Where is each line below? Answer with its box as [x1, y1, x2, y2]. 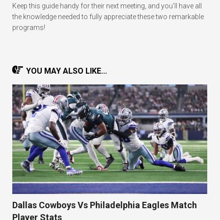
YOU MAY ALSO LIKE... [26, 66, 107, 76]
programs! [12, 24, 45, 32]
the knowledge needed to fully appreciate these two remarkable [12, 13, 204, 21]
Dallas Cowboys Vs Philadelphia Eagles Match [12, 200, 197, 211]
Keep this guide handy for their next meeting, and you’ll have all [12, 2, 202, 10]
